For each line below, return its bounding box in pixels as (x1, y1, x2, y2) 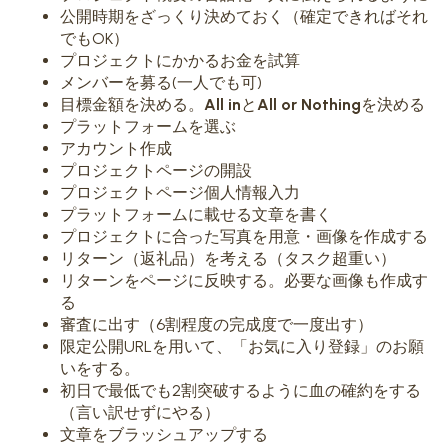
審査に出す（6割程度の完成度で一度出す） (60, 314, 373, 334)
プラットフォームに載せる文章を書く (60, 204, 332, 224)
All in (204, 94, 241, 114)
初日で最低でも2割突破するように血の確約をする (60, 380, 421, 400)
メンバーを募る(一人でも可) (60, 72, 262, 92)
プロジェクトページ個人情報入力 (60, 182, 300, 202)
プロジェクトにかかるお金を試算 (60, 50, 300, 70)
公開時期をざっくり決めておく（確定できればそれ (60, 6, 428, 26)
